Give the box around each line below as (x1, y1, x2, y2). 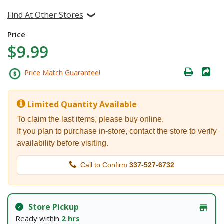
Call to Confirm (80, 160, 129, 169)
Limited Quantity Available (27, 98, 137, 110)
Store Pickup (28, 201, 79, 212)
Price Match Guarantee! (22, 68, 100, 78)
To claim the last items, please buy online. (17, 114, 164, 123)
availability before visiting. (17, 138, 108, 147)
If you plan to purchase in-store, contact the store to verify (17, 126, 217, 135)
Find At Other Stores (7, 9, 83, 20)
